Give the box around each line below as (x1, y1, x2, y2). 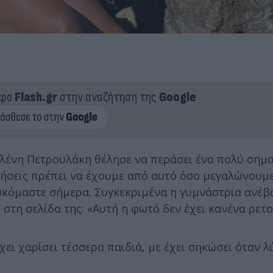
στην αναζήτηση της (57, 88, 159, 105)
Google (158, 88, 196, 105)
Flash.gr (14, 88, 57, 105)
